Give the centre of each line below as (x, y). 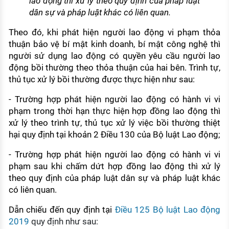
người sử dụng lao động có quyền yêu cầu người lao (114, 56)
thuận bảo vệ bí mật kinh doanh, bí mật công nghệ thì (114, 44)
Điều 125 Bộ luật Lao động (168, 210)
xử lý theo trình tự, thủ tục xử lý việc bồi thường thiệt (114, 123)
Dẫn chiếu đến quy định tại (62, 210)
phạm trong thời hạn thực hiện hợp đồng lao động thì (114, 111)
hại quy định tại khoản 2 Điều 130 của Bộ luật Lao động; (114, 135)
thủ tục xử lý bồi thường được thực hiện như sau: (101, 79)
